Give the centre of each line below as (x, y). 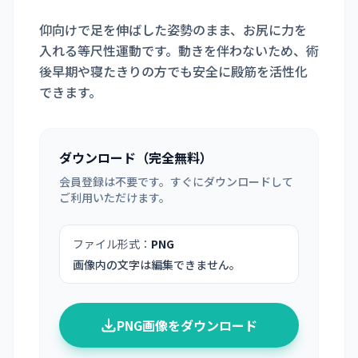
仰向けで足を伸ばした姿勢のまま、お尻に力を (173, 30)
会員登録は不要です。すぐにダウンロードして (176, 181)
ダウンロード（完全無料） (136, 157)
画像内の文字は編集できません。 (157, 265)
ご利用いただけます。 (115, 197)
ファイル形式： (112, 244)
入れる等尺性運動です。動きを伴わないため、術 (179, 50)
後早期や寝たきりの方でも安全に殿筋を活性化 (173, 71)
